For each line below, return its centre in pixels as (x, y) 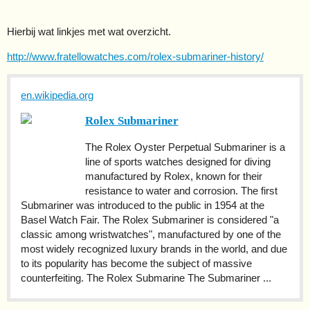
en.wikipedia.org (57, 95)
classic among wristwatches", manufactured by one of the (151, 235)
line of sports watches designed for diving (177, 162)
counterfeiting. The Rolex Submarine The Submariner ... (146, 278)
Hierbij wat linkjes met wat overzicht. (89, 32)
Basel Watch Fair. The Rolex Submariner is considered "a (150, 220)
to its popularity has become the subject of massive (136, 264)
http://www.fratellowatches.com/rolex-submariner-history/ (135, 57)
